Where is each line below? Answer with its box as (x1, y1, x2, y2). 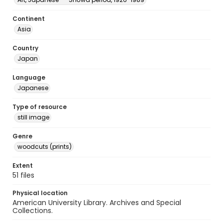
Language (12, 73, 45, 82)
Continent (12, 14, 45, 23)
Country (12, 44, 38, 52)
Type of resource (12, 103, 67, 111)
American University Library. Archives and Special (12, 198, 181, 208)
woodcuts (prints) (17, 142, 72, 151)
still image (17, 113, 49, 121)
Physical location (12, 189, 68, 197)
